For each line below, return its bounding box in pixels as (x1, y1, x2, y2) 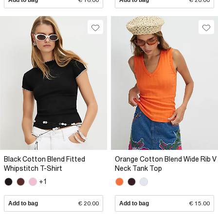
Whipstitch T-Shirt (4, 164, 62, 172)
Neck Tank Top (115, 164, 162, 172)
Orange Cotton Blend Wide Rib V (115, 155, 217, 163)
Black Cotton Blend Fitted (4, 155, 85, 163)
